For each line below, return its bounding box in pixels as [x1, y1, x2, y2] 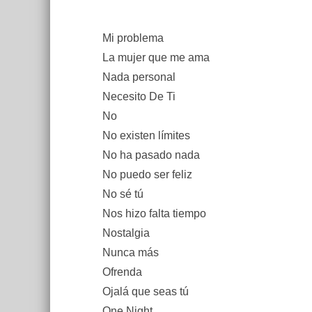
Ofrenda [102, 266, 142, 278]
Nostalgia [102, 227, 150, 239]
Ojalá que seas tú [102, 286, 189, 297]
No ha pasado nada [102, 149, 200, 161]
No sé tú [102, 188, 143, 200]
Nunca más [102, 247, 159, 258]
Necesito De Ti [102, 91, 175, 102]
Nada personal [102, 71, 175, 83]
